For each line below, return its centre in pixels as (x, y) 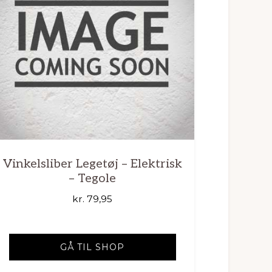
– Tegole (93, 179)
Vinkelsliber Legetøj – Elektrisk (92, 164)
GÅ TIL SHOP (93, 247)
